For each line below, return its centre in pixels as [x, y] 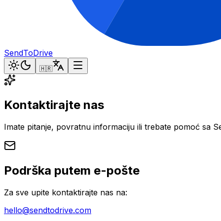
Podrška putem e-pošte [72, 170]
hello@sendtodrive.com [48, 210]
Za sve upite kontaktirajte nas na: [66, 192]
